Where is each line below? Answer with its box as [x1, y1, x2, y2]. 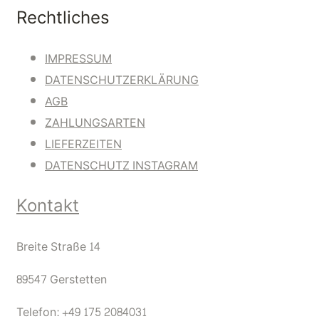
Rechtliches [16, 3, 110, 34]
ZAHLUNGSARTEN [45, 112, 145, 133]
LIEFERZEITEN [45, 133, 122, 155]
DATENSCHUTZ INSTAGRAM [45, 155, 198, 176]
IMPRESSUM [45, 48, 112, 69]
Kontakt [16, 190, 79, 221]
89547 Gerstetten [16, 268, 107, 290]
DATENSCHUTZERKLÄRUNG [45, 69, 199, 90]
